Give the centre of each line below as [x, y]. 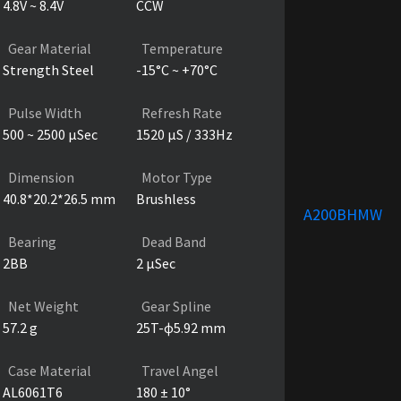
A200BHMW [343, 214]
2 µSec [154, 263]
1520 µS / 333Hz [183, 134]
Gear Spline [172, 306]
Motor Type [173, 177]
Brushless [165, 198]
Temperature [178, 48]
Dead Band [170, 241]
